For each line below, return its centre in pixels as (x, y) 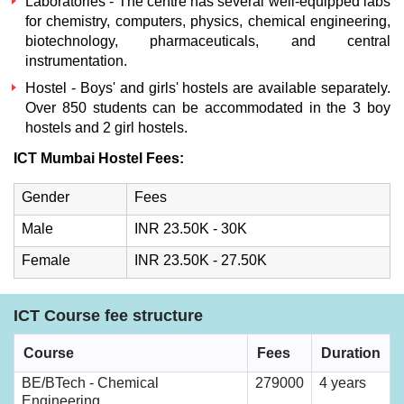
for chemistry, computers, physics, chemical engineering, (208, 21)
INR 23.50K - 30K (191, 229)
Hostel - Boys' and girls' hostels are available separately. (208, 88)
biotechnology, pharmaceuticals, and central (208, 41)
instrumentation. (76, 61)
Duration (351, 353)
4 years (343, 383)
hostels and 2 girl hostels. (106, 128)
